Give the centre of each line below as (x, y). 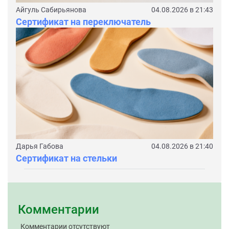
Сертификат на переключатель (83, 22)
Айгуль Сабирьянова (51, 10)
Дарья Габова (40, 146)
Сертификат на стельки (66, 158)
